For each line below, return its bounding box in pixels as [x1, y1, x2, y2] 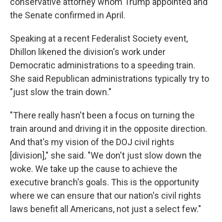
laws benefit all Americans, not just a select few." [10, 204, 201, 214]
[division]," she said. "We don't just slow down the [10, 150, 202, 161]
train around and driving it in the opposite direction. [10, 123, 207, 134]
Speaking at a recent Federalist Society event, [10, 33, 188, 44]
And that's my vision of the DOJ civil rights [10, 137, 174, 147]
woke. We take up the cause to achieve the [10, 164, 177, 174]
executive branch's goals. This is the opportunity [10, 177, 199, 187]
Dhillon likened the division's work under [10, 47, 166, 57]
